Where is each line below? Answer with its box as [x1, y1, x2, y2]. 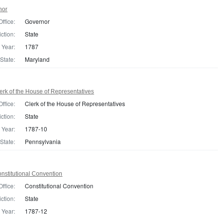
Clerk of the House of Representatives [25, 99, 126, 108]
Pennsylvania [25, 137, 61, 145]
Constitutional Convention [25, 181, 94, 190]
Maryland [25, 54, 50, 63]
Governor [25, 17, 50, 25]
